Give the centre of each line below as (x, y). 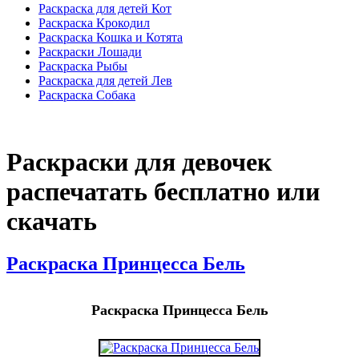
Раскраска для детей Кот (105, 9)
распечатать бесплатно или (163, 191)
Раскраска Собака (87, 95)
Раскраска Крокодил (94, 23)
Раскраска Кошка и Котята (111, 38)
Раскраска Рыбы (83, 67)
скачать (52, 221)
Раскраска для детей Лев (105, 81)
